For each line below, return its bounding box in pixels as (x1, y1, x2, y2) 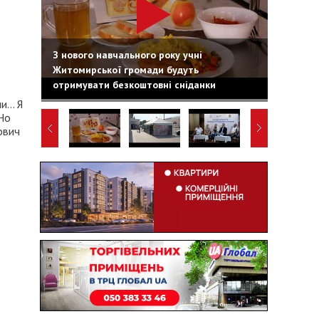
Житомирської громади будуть (52, 63, 199, 76)
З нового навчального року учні (52, 48, 202, 61)
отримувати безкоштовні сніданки (52, 78, 216, 91)
